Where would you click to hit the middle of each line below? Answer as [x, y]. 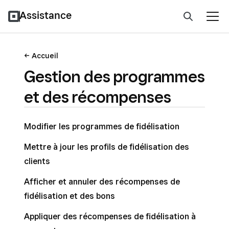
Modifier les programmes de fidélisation [102, 127]
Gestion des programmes [114, 76]
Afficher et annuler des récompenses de [102, 182]
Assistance [45, 15]
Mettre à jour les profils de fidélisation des [107, 147]
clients [37, 161]
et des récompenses [98, 97]
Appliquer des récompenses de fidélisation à [110, 216]
